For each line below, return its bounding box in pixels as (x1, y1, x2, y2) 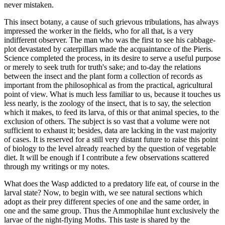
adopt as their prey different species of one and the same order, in (4, 197, 209, 206)
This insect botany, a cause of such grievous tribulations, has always (4, 17, 218, 26)
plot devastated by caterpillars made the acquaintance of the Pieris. (4, 44, 213, 53)
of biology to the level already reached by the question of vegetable (4, 144, 216, 153)
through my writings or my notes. (4, 162, 109, 171)
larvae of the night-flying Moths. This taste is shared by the (4, 215, 190, 224)
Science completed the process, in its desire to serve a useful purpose (4, 53, 220, 62)
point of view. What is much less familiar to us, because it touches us (4, 89, 220, 98)
